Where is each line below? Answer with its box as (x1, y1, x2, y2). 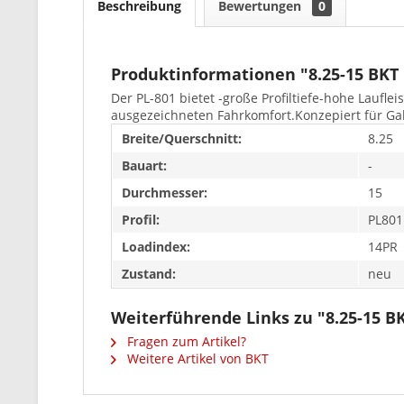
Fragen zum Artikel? (124, 333, 246, 350)
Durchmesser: (122, 184, 207, 201)
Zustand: (122, 265, 176, 282)
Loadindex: (122, 238, 190, 255)
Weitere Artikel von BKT (124, 350, 269, 367)
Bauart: (122, 157, 167, 174)
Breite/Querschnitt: (122, 130, 242, 147)
